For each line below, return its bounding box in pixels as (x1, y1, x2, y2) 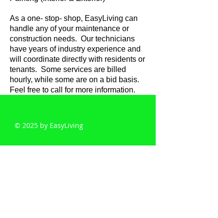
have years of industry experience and (10, 45, 141, 53)
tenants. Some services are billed (10, 65, 126, 73)
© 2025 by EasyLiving (15, 121, 85, 130)
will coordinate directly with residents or (10, 55, 145, 63)
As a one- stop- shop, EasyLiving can (10, 14, 138, 22)
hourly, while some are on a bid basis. (10, 75, 141, 84)
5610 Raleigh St (50, 184, 106, 195)
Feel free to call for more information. (10, 86, 135, 94)
